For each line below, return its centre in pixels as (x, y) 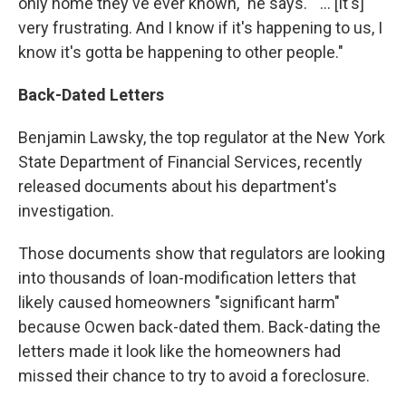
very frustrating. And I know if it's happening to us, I (200, 28)
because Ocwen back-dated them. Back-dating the (199, 327)
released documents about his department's (178, 186)
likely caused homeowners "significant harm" (179, 302)
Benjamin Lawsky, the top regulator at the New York (202, 137)
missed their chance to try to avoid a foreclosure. (194, 376)
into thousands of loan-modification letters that (187, 278)
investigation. (66, 211)
